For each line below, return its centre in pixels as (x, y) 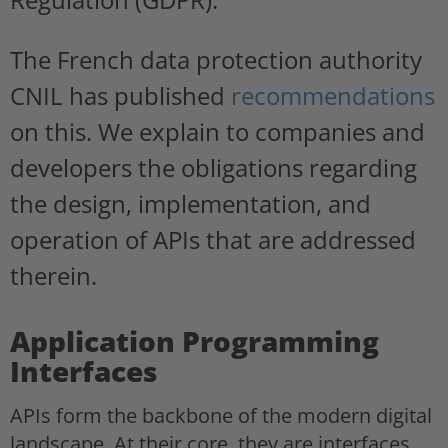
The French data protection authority (216, 59)
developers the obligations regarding (213, 167)
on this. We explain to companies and (217, 131)
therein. (53, 275)
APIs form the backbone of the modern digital (221, 415)
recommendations (333, 95)
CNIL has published (120, 95)
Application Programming (194, 340)
